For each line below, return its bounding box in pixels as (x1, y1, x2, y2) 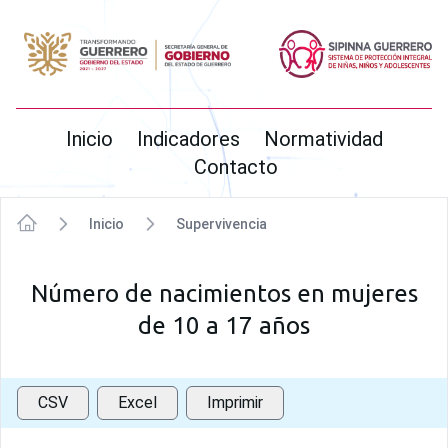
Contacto (194, 154, 278, 179)
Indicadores (136, 126, 240, 151)
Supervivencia (176, 215, 267, 232)
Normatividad (263, 126, 383, 151)
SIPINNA (15, 25, 78, 44)
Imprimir (207, 392, 263, 412)
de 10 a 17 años (138, 311, 310, 339)
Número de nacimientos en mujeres (30, 279, 418, 307)
